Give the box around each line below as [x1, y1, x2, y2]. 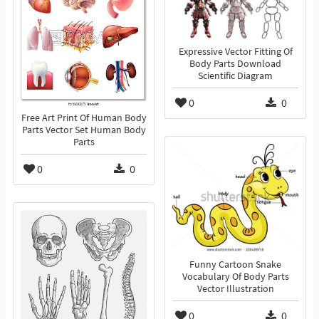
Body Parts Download [189, 58, 281, 70]
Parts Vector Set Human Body [21, 124, 146, 137]
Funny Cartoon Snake [189, 258, 281, 271]
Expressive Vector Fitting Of [178, 46, 293, 58]
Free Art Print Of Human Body [21, 112, 147, 125]
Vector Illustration [197, 283, 274, 296]
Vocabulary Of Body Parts [182, 271, 289, 283]
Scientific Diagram [198, 70, 273, 83]
